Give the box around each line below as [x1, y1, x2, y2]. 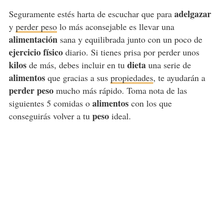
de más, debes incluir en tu [26, 58, 125, 71]
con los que [128, 97, 172, 109]
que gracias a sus [45, 71, 110, 83]
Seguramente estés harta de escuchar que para [8, 7, 174, 20]
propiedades [110, 71, 153, 83]
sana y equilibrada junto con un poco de [57, 33, 202, 45]
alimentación [8, 32, 57, 46]
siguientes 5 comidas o [8, 97, 92, 109]
